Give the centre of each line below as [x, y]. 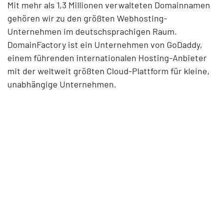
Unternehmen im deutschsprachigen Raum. [92, 31]
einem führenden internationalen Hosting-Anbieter [107, 57]
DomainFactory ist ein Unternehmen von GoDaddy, [105, 44]
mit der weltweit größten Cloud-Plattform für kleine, [109, 71]
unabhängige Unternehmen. [62, 84]
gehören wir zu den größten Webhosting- [87, 18]
